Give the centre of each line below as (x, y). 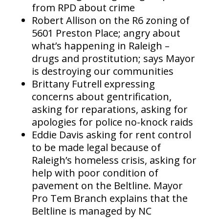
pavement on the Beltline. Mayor (107, 186)
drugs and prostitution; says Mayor (113, 59)
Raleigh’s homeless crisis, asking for (114, 160)
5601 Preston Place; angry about (106, 33)
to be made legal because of (96, 148)
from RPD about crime (83, 8)
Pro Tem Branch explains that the (109, 198)
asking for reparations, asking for (109, 109)
